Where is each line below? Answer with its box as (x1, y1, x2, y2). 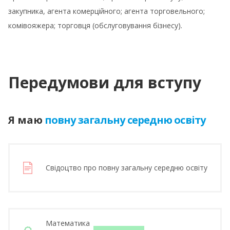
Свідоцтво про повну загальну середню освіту (46, 163, 207, 173)
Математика (46, 218, 90, 228)
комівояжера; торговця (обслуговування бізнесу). (8, 21, 182, 31)
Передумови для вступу (8, 72, 201, 93)
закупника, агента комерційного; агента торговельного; (8, 6, 205, 16)
